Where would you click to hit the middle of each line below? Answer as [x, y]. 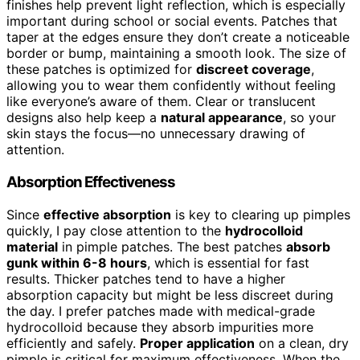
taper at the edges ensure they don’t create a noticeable [178, 37]
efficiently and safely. [73, 343]
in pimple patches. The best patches [172, 246]
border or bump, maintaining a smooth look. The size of [176, 53]
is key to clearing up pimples [261, 214]
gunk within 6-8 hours [77, 262]
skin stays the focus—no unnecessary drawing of [156, 134]
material [32, 246]
